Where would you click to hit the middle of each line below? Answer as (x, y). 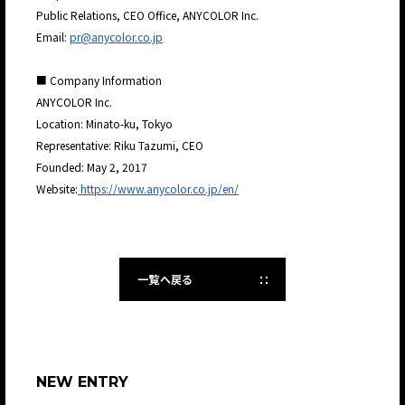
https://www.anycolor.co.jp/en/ (158, 189)
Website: (57, 189)
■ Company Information (100, 80)
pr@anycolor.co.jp (116, 37)
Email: (53, 37)
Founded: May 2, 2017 (93, 167)
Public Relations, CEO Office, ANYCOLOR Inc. (149, 15)
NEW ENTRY (82, 382)
